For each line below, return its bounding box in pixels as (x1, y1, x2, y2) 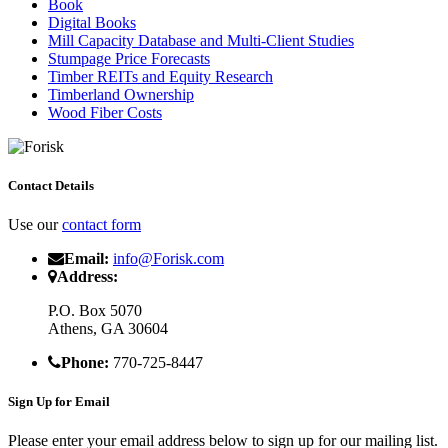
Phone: (61, 353, 109, 371)
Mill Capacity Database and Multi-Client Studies (48, 31, 354, 49)
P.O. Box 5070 (48, 301, 142, 319)
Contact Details (8, 177, 94, 193)
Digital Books (48, 13, 136, 31)
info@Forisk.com (113, 249, 224, 267)
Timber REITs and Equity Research (48, 67, 273, 85)
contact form (62, 215, 141, 233)
